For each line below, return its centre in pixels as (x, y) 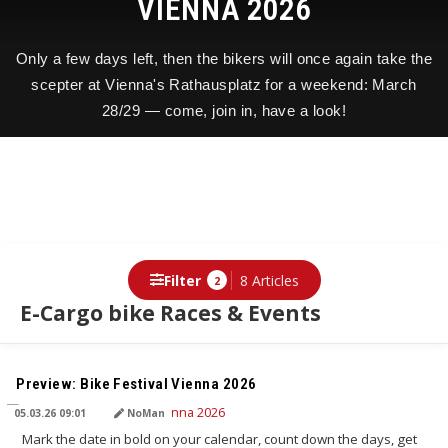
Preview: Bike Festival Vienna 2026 (136, 384)
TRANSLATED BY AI (390, 359)
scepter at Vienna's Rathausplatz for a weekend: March (224, 84)
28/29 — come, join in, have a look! (224, 110)
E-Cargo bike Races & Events (170, 313)
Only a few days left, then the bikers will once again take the (224, 58)
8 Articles (269, 280)
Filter (182, 280)
